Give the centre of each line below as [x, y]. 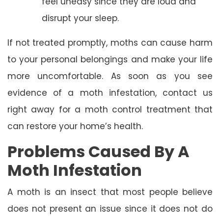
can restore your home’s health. [75, 126]
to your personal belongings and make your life [110, 59]
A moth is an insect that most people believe [110, 192]
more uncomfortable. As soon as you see [110, 76]
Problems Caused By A [98, 151]
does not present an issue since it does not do [110, 208]
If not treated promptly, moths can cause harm [110, 42]
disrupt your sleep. [80, 18]
